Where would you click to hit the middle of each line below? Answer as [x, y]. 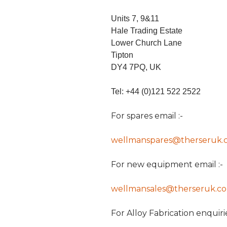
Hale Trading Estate [146, 31]
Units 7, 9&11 [135, 19]
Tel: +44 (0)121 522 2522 [156, 92]
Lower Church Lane [146, 43]
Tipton [122, 55]
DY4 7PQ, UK [136, 67]
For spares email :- [147, 116]
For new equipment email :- [167, 165]
